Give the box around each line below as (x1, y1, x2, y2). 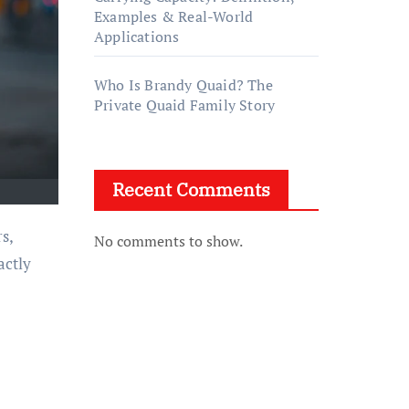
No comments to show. (94, 231, 243, 251)
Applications (94, 26, 180, 47)
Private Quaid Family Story (94, 95, 276, 115)
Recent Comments (112, 177, 270, 202)
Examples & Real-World (94, 6, 254, 26)
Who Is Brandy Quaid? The (94, 75, 273, 95)
